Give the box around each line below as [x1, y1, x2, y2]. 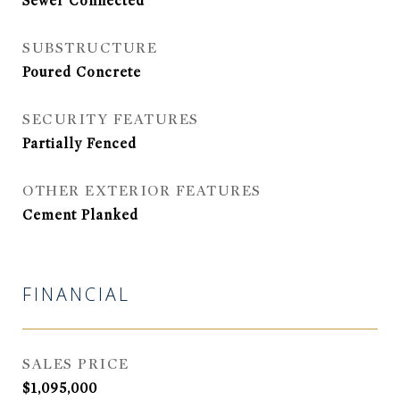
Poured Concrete [22, 64, 141, 80]
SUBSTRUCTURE [22, 39, 157, 57]
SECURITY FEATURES [22, 111, 199, 129]
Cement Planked [22, 207, 138, 223]
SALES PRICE [22, 355, 129, 373]
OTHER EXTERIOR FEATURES [22, 182, 262, 200]
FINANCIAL [22, 282, 130, 312]
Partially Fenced [22, 136, 137, 152]
